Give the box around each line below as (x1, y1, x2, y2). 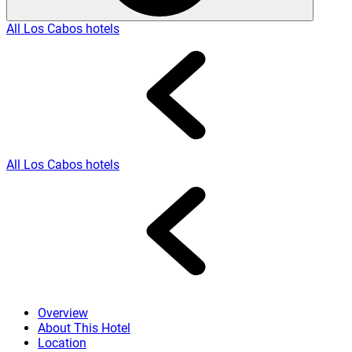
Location (38, 335, 86, 350)
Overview (38, 306, 88, 321)
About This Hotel (38, 321, 130, 335)
